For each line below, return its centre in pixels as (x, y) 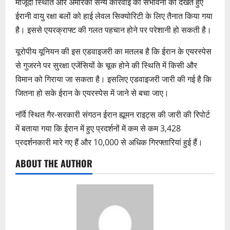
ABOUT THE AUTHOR (54, 163)
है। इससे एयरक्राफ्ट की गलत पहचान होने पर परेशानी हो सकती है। (113, 30)
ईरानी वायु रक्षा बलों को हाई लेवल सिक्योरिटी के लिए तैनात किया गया (114, 16)
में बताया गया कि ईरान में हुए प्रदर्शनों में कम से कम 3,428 (98, 128)
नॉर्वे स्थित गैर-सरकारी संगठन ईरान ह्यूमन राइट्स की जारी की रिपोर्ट (113, 114)
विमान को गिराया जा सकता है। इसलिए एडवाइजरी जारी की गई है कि (113, 79)
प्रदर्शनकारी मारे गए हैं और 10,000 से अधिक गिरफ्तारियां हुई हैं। (109, 142)
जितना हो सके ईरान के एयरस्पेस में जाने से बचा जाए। (92, 93)
